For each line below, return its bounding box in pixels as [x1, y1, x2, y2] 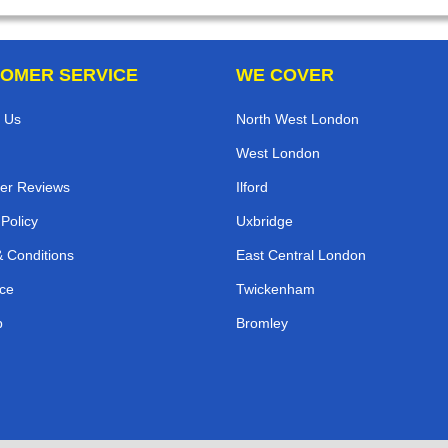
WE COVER [236, 65, 334, 86]
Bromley [236, 315, 288, 332]
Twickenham [236, 281, 315, 298]
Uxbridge [236, 213, 293, 230]
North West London [236, 111, 359, 128]
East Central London [236, 247, 366, 264]
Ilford [236, 179, 268, 196]
